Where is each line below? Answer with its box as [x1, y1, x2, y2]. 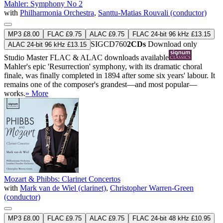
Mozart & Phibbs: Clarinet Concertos [4, 174, 120, 183]
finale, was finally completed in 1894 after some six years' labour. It [4, 71, 215, 80]
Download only [146, 39, 197, 48]
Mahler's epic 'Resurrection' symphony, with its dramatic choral [4, 62, 202, 71]
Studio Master [4, 53, 50, 62]
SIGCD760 [91, 39, 127, 48]
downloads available [103, 53, 169, 62]
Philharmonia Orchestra [20, 8, 94, 17]
